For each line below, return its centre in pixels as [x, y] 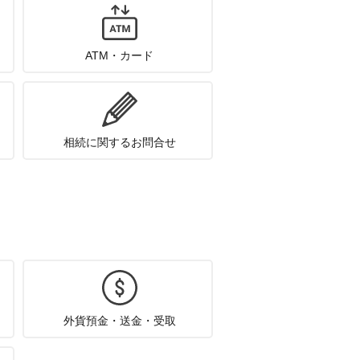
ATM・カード [120, 55]
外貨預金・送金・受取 [119, 321]
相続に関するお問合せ [119, 142]
